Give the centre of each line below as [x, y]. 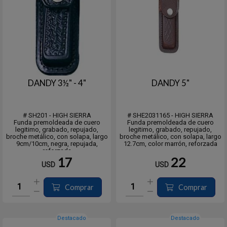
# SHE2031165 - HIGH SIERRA [170, 115]
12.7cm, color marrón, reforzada [170, 144]
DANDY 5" [170, 83]
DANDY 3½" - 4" [57, 83]
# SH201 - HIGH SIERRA [57, 115]
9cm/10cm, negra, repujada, [57, 144]
